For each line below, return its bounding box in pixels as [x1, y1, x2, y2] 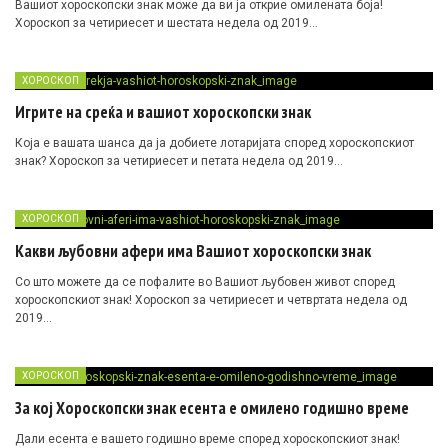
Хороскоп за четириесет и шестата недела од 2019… [15, 15, 318, 30]
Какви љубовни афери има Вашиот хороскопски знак [15, 240, 371, 263]
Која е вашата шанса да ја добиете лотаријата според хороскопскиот [15, 136, 414, 151]
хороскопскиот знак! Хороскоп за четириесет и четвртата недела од [15, 293, 407, 308]
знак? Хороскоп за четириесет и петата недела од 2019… [15, 154, 343, 169]
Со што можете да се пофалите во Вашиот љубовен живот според [15, 275, 395, 290]
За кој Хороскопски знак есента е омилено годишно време [15, 397, 409, 420]
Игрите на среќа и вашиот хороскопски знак [15, 101, 311, 124]
